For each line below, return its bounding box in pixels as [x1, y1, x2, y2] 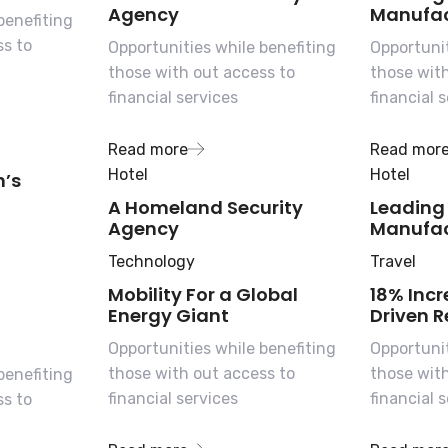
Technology [107, 251, 195, 271]
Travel [370, 251, 417, 271]
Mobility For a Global [107, 281, 298, 307]
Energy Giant [107, 302, 229, 328]
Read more [107, 139, 188, 159]
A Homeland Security [107, 194, 303, 220]
